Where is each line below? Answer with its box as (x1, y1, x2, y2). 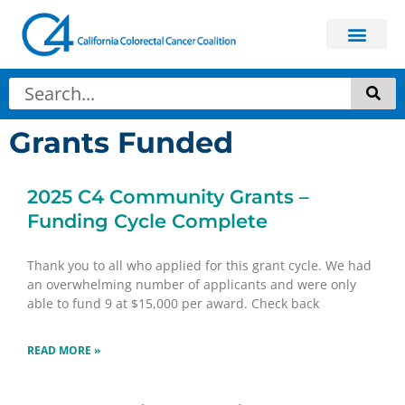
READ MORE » (27, 342, 100, 358)
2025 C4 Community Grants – (27, 184, 309, 208)
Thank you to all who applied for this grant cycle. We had (27, 256, 372, 274)
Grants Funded (9, 124, 233, 160)
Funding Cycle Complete (27, 209, 268, 232)
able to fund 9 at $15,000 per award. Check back (27, 294, 319, 312)
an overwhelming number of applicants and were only (27, 275, 356, 293)
